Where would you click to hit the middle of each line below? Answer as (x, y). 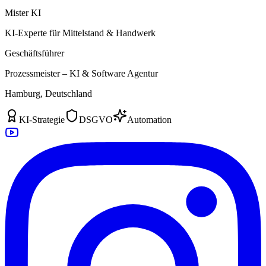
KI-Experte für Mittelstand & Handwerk (80, 33)
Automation (149, 120)
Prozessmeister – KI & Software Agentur (81, 74)
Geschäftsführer (34, 53)
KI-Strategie (42, 120)
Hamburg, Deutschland (48, 94)
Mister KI (23, 13)
